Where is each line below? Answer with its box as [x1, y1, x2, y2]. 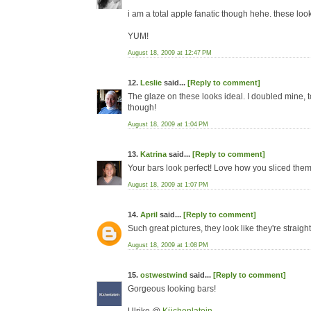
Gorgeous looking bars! [128, 284, 216, 294]
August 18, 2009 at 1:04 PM [128, 121, 208, 128]
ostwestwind [140, 271, 187, 279]
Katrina [140, 150, 167, 158]
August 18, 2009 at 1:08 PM [128, 242, 208, 249]
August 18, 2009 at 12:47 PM [128, 49, 212, 56]
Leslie [140, 78, 162, 87]
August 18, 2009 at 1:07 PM [128, 181, 208, 188]
